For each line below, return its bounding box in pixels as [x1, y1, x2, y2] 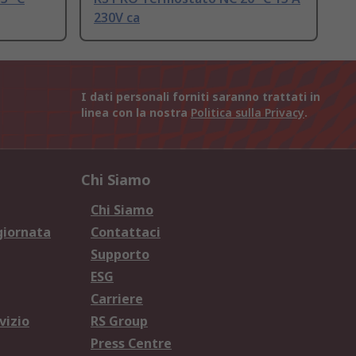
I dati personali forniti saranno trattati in [81, 89, 320, 105]
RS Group [91, 312, 148, 331]
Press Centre [91, 335, 172, 353]
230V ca [94, 9, 140, 27]
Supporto [91, 246, 149, 264]
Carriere [91, 290, 143, 308]
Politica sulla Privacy [191, 105, 304, 121]
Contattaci [91, 223, 161, 242]
